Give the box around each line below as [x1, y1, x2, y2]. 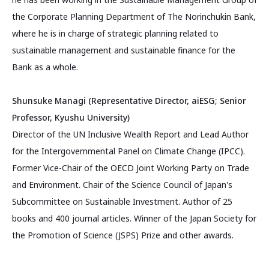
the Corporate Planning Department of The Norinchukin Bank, [12, 10, 256, 22]
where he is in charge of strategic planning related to [12, 27, 219, 39]
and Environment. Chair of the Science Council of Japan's [12, 178, 232, 190]
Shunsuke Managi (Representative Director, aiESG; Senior [12, 94, 246, 106]
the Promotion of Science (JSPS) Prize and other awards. [12, 229, 234, 241]
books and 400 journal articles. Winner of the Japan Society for [12, 212, 256, 224]
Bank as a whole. [12, 61, 78, 73]
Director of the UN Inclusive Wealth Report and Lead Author [12, 128, 249, 140]
